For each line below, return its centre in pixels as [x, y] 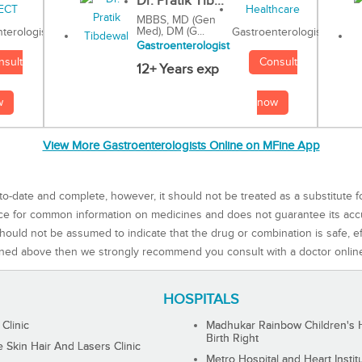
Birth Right [233, 338]
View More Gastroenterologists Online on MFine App [181, 146]
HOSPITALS [202, 299]
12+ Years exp [177, 70]
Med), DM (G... [170, 32]
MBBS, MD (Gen [176, 21]
